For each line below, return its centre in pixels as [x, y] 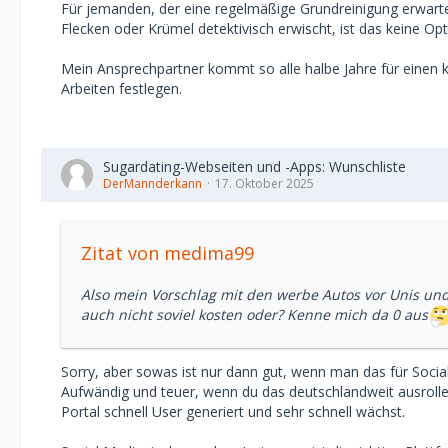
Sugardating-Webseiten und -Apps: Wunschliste [254, 166]
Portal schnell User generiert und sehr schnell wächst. [233, 411]
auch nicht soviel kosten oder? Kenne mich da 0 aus [254, 315]
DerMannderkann [152, 183]
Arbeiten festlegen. [121, 88]
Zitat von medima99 [167, 253]
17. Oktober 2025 [264, 183]
